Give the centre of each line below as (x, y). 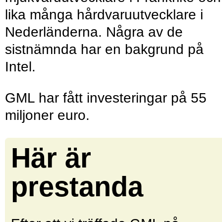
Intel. (20, 67)
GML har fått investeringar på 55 (106, 98)
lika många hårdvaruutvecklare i (104, 15)
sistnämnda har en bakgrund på (104, 50)
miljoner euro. (49, 115)
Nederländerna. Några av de (94, 32)
